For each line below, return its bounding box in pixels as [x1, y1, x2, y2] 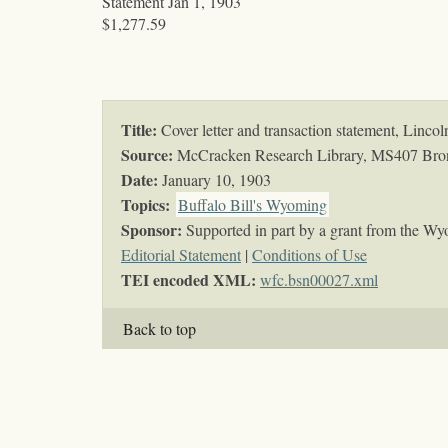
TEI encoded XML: [121, 268, 260, 292]
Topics [121, 193, 165, 217]
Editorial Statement [121, 244, 241, 266]
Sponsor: [121, 218, 182, 242]
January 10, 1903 [158, 169, 271, 191]
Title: [121, 118, 157, 142]
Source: [121, 143, 173, 167]
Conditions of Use [252, 244, 367, 266]
